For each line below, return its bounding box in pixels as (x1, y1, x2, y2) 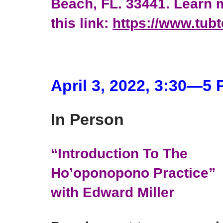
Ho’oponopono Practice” (51, 165, 216, 181)
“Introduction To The (51, 146, 188, 161)
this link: (51, 15, 112, 31)
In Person (51, 111, 124, 128)
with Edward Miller (51, 185, 174, 200)
